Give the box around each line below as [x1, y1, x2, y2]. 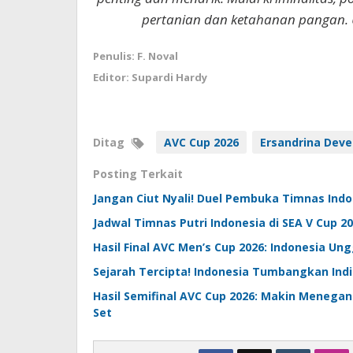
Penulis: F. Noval [93, 49, 178, 64]
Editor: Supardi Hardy [93, 70, 207, 85]
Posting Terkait [93, 166, 183, 182]
